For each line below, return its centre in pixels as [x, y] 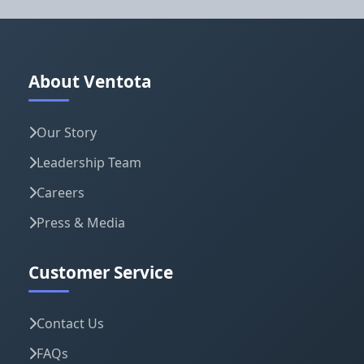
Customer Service [101, 273]
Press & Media [81, 222]
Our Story [67, 132]
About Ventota [90, 81]
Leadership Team [89, 162]
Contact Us [70, 323]
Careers [61, 192]
